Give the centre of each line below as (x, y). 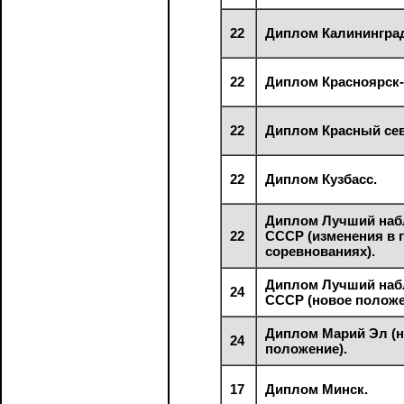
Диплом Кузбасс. (321, 179)
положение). (307, 348)
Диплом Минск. (317, 389)
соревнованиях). (321, 251)
